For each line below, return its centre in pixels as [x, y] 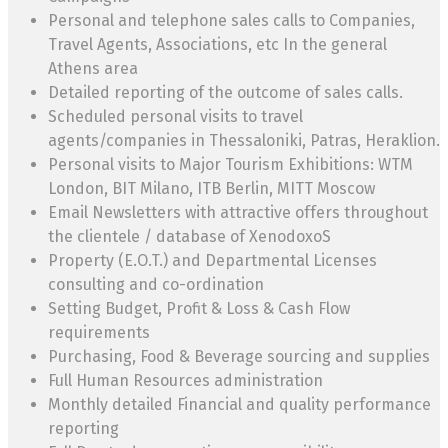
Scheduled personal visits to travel [175, 117]
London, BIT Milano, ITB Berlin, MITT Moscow [211, 189]
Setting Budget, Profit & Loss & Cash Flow [199, 309]
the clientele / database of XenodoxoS [189, 237]
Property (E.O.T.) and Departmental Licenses [212, 261]
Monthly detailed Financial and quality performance [239, 405]
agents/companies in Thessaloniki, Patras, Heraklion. [244, 141]
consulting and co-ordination [156, 285]
